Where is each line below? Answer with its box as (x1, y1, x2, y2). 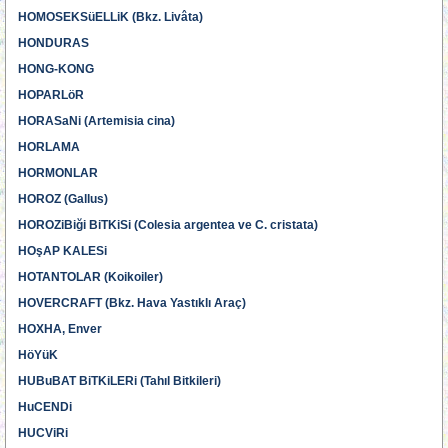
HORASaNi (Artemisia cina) (18, 114, 175, 128)
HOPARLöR (18, 88, 84, 102)
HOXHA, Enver (18, 322, 102, 336)
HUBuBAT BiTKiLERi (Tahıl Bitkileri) (18, 374, 221, 388)
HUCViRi (18, 426, 68, 440)
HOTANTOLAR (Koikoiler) (18, 270, 163, 284)
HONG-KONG (18, 62, 94, 76)
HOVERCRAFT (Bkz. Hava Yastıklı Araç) (18, 296, 246, 310)
